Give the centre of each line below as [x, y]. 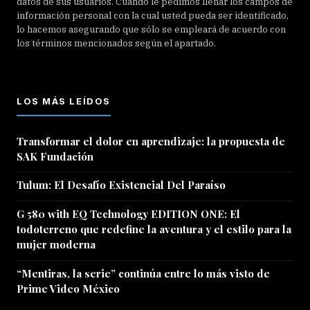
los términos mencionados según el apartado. [116, 43]
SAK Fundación [55, 156]
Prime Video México [68, 288]
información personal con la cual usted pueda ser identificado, [153, 15]
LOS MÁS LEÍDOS [64, 101]
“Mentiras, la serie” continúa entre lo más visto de [143, 273]
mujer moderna [56, 245]
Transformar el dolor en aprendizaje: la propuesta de [151, 141]
